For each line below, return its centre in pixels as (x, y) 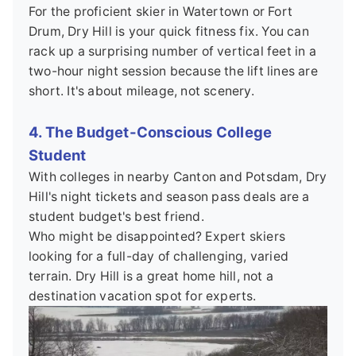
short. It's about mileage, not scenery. (141, 91)
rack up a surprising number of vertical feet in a (172, 52)
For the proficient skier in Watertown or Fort (161, 12)
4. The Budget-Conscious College (151, 132)
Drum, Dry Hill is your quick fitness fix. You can (169, 32)
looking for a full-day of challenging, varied (159, 257)
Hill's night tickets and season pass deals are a (169, 197)
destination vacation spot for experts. (143, 296)
